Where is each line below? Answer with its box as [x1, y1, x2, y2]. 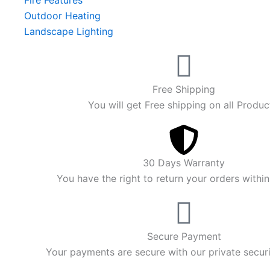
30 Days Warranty [143, 157, 225, 169]
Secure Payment [146, 230, 221, 242]
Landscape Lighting [24, 25, 113, 37]
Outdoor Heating [24, 10, 101, 22]
